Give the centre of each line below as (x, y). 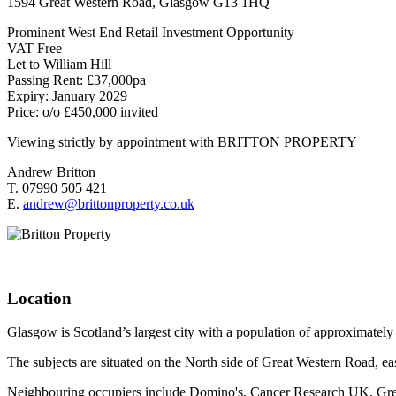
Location (39, 298)
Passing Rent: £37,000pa (76, 80)
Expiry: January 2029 (67, 95)
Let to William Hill (59, 64)
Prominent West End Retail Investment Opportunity (151, 32)
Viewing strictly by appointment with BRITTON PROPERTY (182, 141)
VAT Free (34, 48)
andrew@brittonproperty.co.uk (109, 203)
